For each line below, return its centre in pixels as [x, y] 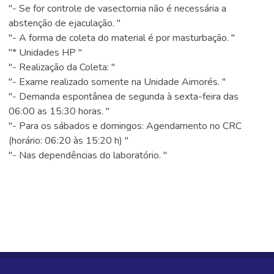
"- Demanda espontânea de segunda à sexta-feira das [124, 97]
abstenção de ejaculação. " [65, 23]
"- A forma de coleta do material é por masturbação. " [122, 38]
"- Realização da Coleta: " [62, 67]
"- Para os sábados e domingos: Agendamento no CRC [125, 126]
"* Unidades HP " [46, 53]
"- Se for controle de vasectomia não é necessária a [118, 9]
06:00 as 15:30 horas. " [59, 111]
